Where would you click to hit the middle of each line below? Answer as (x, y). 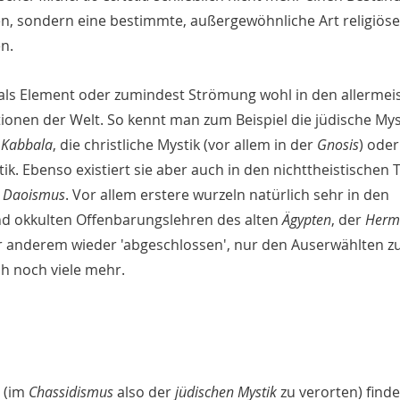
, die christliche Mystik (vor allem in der (185, 145)
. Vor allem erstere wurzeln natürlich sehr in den (229, 195)
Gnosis (338, 145)
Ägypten (307, 220)
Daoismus (34, 195)
